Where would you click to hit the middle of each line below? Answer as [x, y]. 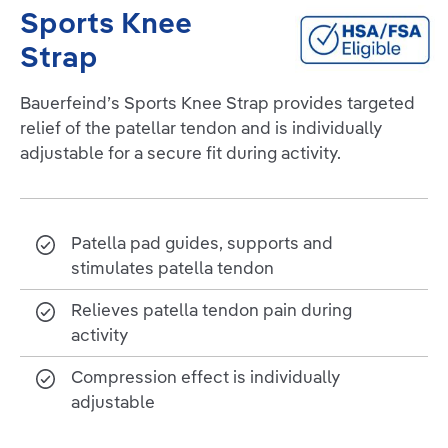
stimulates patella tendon [173, 268]
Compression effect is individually [206, 377]
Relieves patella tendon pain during [212, 310]
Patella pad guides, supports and [202, 243]
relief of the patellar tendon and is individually [201, 128]
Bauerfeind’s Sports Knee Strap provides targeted [217, 103]
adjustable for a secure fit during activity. [180, 153]
